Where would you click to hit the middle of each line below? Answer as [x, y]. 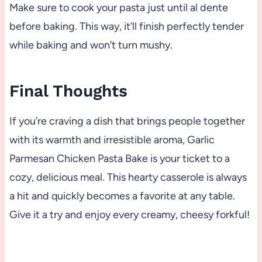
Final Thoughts [68, 91]
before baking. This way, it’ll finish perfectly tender [126, 26]
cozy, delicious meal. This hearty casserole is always [128, 177]
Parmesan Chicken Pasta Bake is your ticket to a [119, 158]
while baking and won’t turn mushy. [91, 45]
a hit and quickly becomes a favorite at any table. [122, 196]
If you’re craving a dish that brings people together [127, 121]
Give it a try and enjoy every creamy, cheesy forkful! [129, 214]
